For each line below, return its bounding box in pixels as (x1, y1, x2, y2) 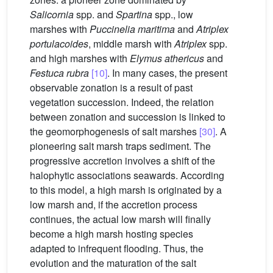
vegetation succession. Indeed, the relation (30, 95, 214, 110)
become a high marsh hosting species (30, 227, 193, 241)
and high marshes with (30, 51, 130, 66)
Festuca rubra (30, 66, 89, 80)
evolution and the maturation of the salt (30, 256, 196, 271)
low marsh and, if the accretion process (30, 197, 197, 212)
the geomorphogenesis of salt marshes (30, 124, 199, 139)
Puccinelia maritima (90, 22, 175, 37)
